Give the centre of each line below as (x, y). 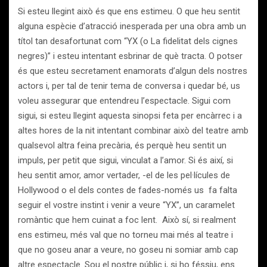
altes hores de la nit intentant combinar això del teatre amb (133, 131)
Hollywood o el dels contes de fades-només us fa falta (128, 190)
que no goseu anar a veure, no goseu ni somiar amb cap (128, 250)
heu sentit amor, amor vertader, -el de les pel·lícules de (124, 175)
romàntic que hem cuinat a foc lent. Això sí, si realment (127, 220)
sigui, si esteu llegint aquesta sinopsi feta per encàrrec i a (130, 116)
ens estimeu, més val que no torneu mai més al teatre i (125, 235)
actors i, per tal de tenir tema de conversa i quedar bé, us (129, 86)
